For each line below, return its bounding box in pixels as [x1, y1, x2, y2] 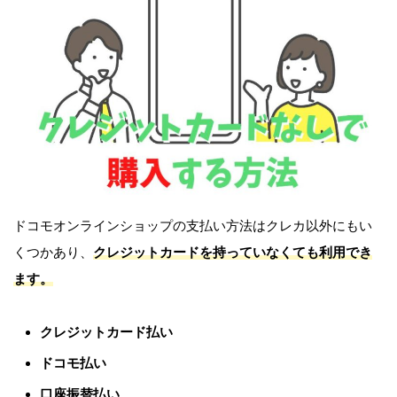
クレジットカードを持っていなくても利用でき [93, 245, 372, 261]
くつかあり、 [13, 245, 93, 261]
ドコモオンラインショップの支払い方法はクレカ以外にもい [13, 218, 372, 234]
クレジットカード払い [40, 324, 173, 340]
